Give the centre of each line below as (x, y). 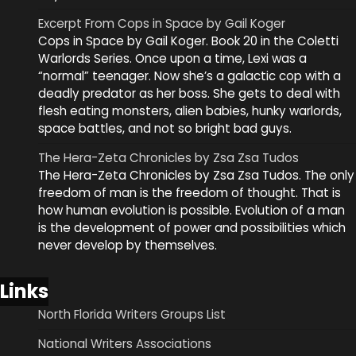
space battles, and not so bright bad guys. (165, 128)
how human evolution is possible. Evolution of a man (192, 210)
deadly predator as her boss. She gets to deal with (189, 93)
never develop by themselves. (128, 245)
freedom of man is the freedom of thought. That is (190, 192)
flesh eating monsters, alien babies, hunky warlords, (190, 110)
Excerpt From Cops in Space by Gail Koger (162, 23)
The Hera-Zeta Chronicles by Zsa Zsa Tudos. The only (196, 175)
